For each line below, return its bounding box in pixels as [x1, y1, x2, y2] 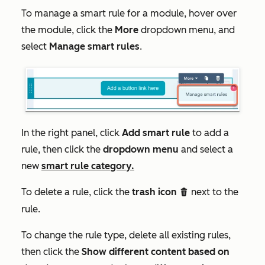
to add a [190, 127, 229, 138]
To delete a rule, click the [21, 186, 132, 198]
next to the [191, 186, 238, 198]
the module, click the [21, 24, 115, 35]
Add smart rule [122, 127, 190, 138]
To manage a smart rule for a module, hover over [21, 7, 237, 19]
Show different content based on [82, 245, 230, 257]
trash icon [132, 186, 177, 198]
